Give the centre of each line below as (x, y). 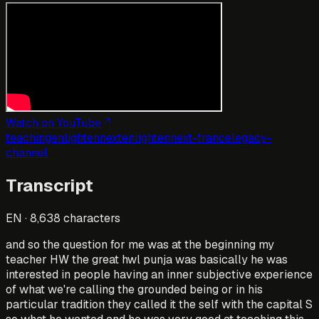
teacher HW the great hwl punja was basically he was (147, 259)
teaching (28, 137)
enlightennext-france (177, 137)
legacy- (252, 137)
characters (90, 218)
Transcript (49, 185)
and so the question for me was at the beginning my (140, 244)
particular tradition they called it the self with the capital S (159, 304)
